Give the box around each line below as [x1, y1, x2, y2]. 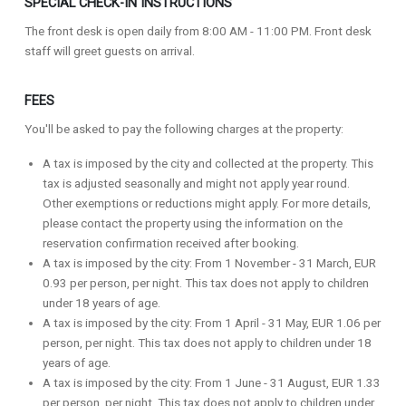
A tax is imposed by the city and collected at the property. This [43, 156, 373, 170]
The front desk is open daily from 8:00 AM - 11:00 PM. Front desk [24, 24, 372, 38]
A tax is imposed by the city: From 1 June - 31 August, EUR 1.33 [43, 375, 381, 390]
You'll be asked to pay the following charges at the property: [24, 121, 343, 136]
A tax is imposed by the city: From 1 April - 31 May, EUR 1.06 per [43, 315, 381, 330]
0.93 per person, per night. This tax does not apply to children [43, 275, 369, 290]
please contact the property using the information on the [43, 216, 343, 230]
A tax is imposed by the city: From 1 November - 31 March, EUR [43, 256, 376, 270]
